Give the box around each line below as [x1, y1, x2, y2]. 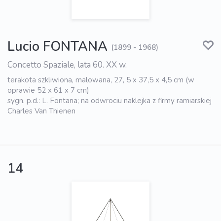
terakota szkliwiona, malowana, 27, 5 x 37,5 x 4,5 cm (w [7, 74, 194, 85]
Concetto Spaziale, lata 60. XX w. [7, 59, 127, 71]
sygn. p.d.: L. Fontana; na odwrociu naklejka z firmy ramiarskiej [7, 95, 212, 106]
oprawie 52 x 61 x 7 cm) [7, 85, 89, 95]
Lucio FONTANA [7, 37, 108, 56]
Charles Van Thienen [7, 106, 75, 116]
